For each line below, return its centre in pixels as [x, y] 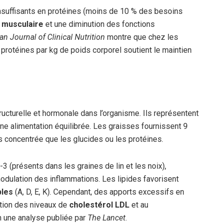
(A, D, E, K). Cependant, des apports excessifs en [99, 192]
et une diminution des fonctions [99, 24]
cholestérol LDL [99, 205]
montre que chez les [142, 37]
